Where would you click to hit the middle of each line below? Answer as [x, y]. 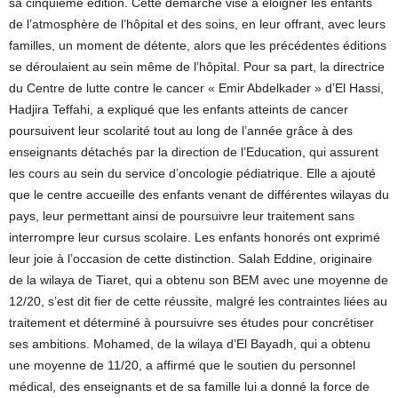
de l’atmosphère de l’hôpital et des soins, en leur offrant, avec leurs [197, 24]
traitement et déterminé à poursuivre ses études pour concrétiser [191, 323]
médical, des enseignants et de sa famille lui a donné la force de [189, 387]
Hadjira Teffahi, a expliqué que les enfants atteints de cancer [179, 110]
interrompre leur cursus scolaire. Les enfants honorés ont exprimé [195, 238]
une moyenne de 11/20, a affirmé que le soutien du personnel [182, 366]
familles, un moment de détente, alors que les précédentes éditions [198, 46]
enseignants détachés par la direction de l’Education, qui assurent [194, 152]
